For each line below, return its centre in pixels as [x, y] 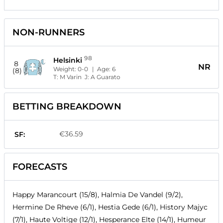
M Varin [71, 77]
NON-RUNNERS [49, 33]
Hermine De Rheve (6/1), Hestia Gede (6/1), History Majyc [110, 207]
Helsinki [68, 60]
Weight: [66, 69]
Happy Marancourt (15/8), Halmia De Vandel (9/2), [98, 195]
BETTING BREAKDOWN [67, 107]
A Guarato [106, 77]
